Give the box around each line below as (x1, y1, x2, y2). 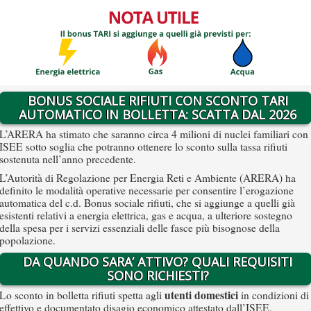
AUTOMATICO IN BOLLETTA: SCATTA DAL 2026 (19, 106, 296, 123)
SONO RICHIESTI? (106, 267, 209, 284)
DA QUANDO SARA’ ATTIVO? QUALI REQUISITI (23, 253, 292, 270)
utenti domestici (165, 287, 238, 303)
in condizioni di (238, 287, 309, 302)
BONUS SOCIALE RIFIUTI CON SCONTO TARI (27, 92, 288, 109)
